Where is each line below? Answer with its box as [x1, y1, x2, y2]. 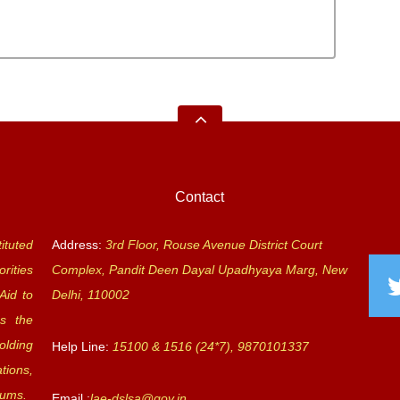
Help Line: [51, 339, 112, 354]
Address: [51, 237, 102, 252]
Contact [175, 189, 225, 204]
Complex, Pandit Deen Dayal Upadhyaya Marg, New [51, 262, 347, 277]
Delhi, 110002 [51, 287, 129, 302]
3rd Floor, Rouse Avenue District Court [104, 237, 322, 252]
